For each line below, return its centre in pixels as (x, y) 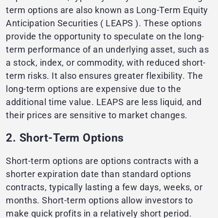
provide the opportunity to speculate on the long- (105, 36)
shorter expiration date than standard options (99, 174)
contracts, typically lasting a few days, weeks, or (104, 187)
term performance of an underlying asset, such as (107, 50)
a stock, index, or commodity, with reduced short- (106, 63)
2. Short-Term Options (65, 138)
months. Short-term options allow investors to (100, 200)
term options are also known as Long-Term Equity (107, 10)
